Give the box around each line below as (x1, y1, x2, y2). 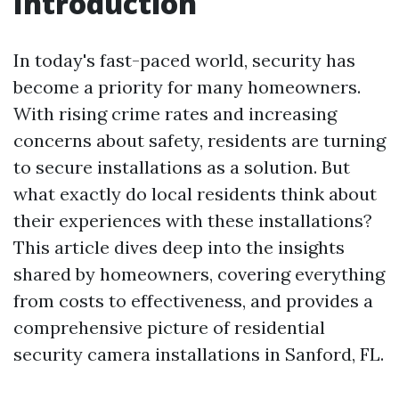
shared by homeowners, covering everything (13, 263, 385, 285)
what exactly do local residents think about (13, 183, 377, 205)
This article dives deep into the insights (13, 236, 345, 258)
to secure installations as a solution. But (13, 156, 350, 178)
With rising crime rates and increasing (13, 102, 337, 125)
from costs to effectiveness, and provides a (13, 289, 373, 312)
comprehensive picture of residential (13, 316, 325, 338)
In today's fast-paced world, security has (13, 49, 355, 71)
